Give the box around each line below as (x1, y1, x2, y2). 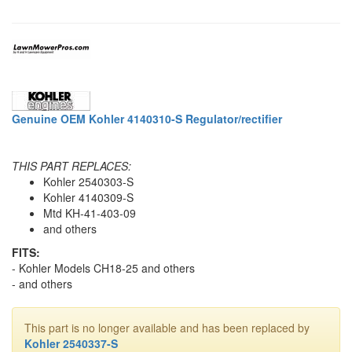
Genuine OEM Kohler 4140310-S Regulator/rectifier (12, 111, 282, 127)
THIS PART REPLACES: (12, 158, 131, 174)
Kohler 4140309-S (43, 189, 134, 206)
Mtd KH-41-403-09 (43, 205, 136, 222)
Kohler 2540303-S (43, 174, 134, 190)
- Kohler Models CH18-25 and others (12, 260, 195, 277)
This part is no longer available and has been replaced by (24, 320, 310, 336)
